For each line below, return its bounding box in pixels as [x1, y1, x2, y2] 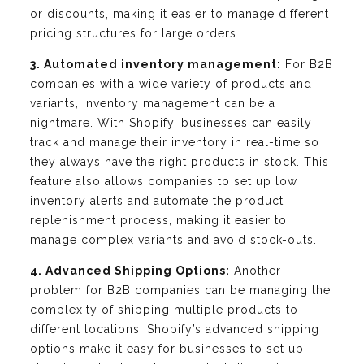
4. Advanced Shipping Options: [30, 264, 230, 278]
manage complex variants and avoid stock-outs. [30, 233, 317, 247]
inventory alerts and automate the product [30, 194, 284, 208]
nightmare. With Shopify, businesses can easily [30, 116, 312, 130]
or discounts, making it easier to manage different [30, 7, 329, 21]
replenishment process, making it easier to [30, 214, 287, 227]
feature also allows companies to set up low [30, 175, 297, 188]
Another [230, 264, 281, 278]
